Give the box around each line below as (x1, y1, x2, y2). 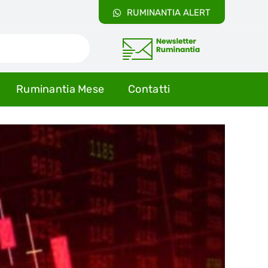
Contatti (128, 83, 170, 96)
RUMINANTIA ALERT (127, 7, 211, 18)
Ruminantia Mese (16, 83, 105, 96)
